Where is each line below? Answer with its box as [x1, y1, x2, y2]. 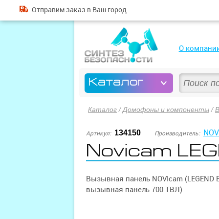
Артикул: [86, 130, 111, 137]
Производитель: [154, 130, 200, 137]
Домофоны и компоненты [123, 106, 209, 113]
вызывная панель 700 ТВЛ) [86, 185, 182, 195]
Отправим [31, 5, 66, 14]
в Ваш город [85, 5, 127, 14]
